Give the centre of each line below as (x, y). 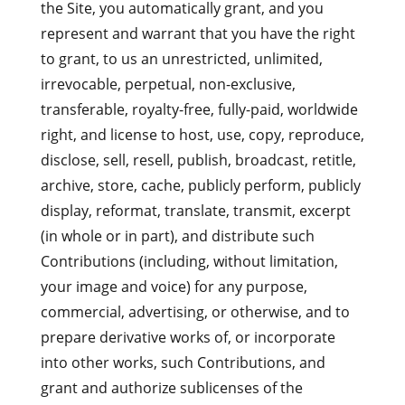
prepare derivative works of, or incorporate (188, 337)
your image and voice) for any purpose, (174, 287)
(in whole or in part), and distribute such (177, 236)
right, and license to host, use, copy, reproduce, (202, 135)
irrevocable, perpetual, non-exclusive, (168, 84)
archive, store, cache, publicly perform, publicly (200, 185)
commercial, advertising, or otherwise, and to (195, 312)
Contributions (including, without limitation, (189, 261)
